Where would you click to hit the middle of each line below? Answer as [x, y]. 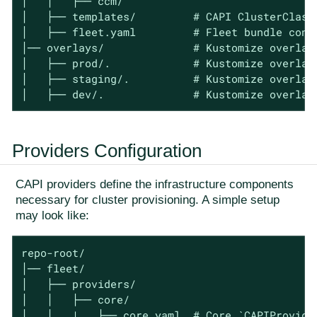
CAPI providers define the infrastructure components [155, 185]
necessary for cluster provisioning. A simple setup [148, 200]
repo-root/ [53, 252]
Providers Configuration [107, 151]
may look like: [52, 216]
